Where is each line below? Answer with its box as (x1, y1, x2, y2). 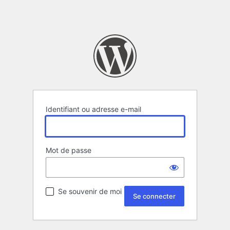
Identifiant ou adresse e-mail (46, 105, 141, 114)
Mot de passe (46, 146, 91, 155)
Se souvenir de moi (58, 187, 122, 196)
